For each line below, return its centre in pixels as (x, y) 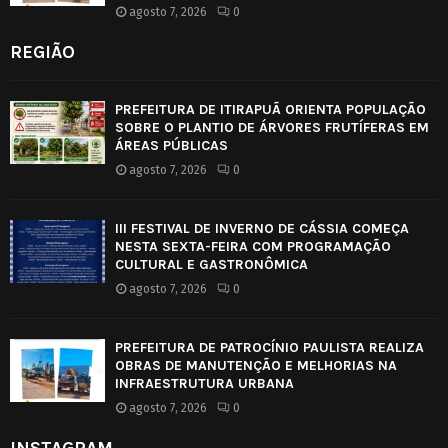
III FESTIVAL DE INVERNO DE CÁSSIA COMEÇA (262, 228)
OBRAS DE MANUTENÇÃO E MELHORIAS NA (256, 365)
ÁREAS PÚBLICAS (171, 145)
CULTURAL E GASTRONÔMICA (211, 264)
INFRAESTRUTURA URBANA (204, 383)
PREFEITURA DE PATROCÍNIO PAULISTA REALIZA (269, 347)
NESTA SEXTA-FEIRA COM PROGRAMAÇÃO (253, 246)
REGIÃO (42, 51)
